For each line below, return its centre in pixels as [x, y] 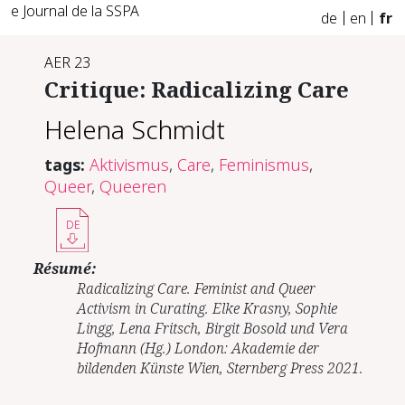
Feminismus [264, 164]
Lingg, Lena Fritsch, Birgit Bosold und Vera [213, 328]
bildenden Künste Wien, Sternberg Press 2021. [221, 367]
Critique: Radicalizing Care [197, 89]
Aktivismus [130, 164]
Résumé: [66, 268]
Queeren [133, 186]
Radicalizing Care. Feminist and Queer [197, 288]
